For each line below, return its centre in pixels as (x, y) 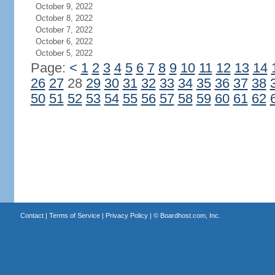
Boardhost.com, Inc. (190, 215)
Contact (32, 215)
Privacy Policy (126, 215)
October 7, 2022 (64, 30)
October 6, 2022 (64, 41)
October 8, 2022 (64, 18)
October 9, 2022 (64, 6)
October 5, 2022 (64, 53)
